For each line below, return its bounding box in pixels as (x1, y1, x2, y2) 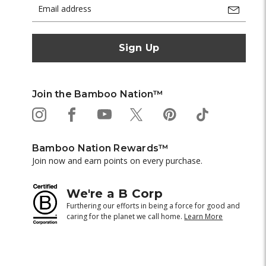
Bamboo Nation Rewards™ (31, 142, 169, 154)
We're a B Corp (66, 186, 163, 201)
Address (31, 8, 63, 20)
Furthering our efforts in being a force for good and (66, 201, 240, 211)
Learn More (184, 211, 223, 222)
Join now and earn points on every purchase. (31, 154, 202, 166)
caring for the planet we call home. (66, 211, 185, 222)
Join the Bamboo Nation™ (31, 88, 164, 100)
